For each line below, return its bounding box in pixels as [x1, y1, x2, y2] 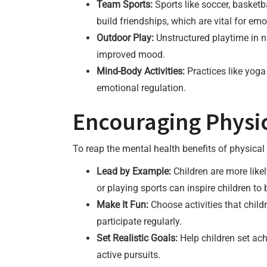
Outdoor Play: [97, 32, 154, 44]
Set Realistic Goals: [97, 232, 178, 244]
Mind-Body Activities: [97, 66, 185, 77]
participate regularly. [97, 216, 182, 227]
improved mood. [97, 49, 165, 60]
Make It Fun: [97, 199, 148, 210]
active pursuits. [97, 249, 160, 260]
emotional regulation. [97, 82, 186, 94]
